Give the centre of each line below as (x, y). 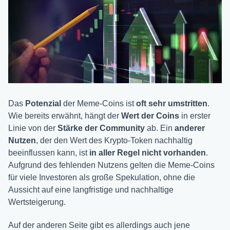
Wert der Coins (150, 116)
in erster (195, 116)
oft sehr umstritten (172, 104)
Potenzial (43, 104)
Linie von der (33, 128)
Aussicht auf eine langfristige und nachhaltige (91, 190)
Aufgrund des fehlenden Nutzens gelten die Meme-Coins (111, 165)
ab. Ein (160, 128)
